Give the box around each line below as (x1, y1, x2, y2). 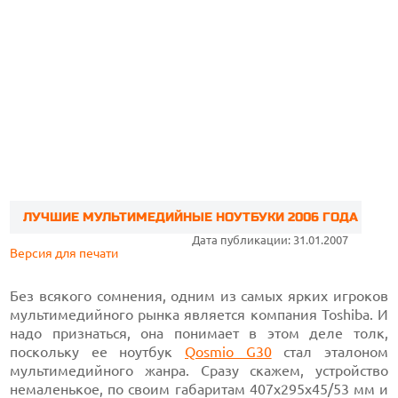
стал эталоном (271, 344, 388, 360)
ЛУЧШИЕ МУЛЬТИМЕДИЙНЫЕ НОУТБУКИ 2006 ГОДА (23, 210, 359, 225)
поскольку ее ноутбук (10, 344, 185, 360)
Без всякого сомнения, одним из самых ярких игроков (10, 288, 388, 304)
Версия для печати (10, 246, 119, 260)
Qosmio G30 (185, 344, 272, 360)
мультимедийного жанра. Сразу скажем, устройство (10, 362, 388, 378)
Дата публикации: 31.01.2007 (191, 234, 348, 246)
